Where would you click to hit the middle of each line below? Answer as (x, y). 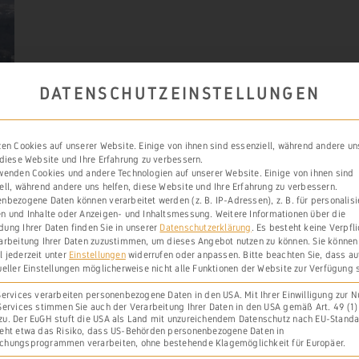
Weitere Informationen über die (280, 214)
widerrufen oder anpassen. (183, 254)
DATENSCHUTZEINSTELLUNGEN (179, 93)
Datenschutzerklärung (206, 227)
